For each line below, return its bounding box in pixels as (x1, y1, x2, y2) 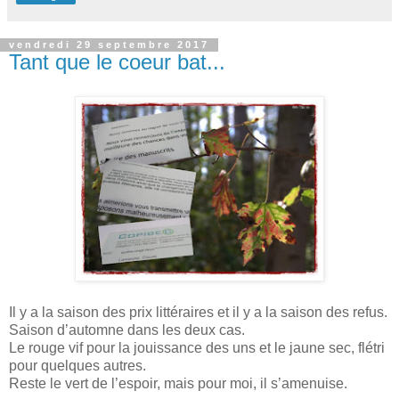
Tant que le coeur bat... (9, 50, 225, 75)
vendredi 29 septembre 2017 (9, 39, 209, 51)
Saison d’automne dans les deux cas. (9, 322, 245, 338)
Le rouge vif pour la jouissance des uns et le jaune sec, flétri (9, 340, 385, 356)
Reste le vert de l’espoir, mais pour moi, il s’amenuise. (9, 376, 347, 392)
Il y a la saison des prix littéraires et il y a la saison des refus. (9, 305, 387, 321)
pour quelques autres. (9, 358, 146, 374)
